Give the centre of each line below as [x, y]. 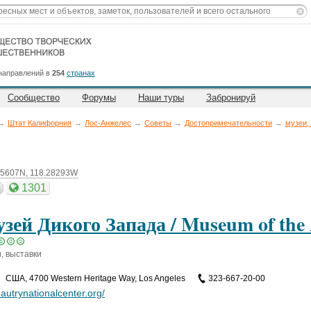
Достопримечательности [228, 123]
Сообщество [34, 98]
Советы [158, 123]
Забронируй [231, 98]
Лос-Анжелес [108, 123]
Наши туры [161, 98]
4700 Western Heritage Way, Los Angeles [108, 278]
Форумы [99, 98]
